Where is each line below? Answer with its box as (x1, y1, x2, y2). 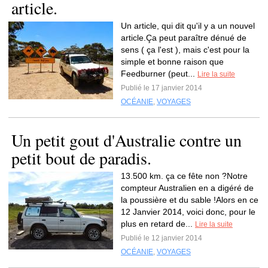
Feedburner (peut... (121, 69, 197, 78)
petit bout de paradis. (11, 147, 151, 169)
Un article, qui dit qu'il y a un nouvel (121, 21, 255, 31)
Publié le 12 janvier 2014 (121, 234, 202, 242)
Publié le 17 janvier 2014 (121, 84, 202, 92)
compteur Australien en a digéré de (121, 183, 254, 193)
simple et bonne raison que (121, 57, 224, 66)
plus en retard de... (121, 219, 195, 229)
